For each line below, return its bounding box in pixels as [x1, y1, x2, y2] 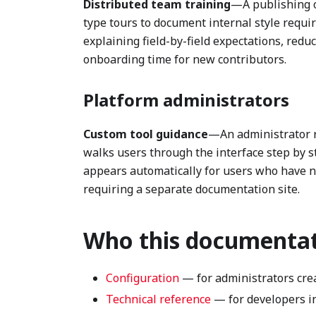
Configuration [106, 270, 179, 286]
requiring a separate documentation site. [83, 181, 300, 197]
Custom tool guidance [83, 126, 208, 142]
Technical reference [106, 291, 211, 307]
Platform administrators [83, 88, 289, 111]
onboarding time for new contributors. [83, 51, 286, 67]
